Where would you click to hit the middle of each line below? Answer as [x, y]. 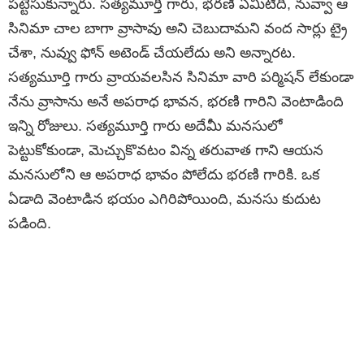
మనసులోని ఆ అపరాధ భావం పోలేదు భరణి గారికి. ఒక [164, 175]
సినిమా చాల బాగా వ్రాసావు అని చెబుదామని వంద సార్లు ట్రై [178, 29]
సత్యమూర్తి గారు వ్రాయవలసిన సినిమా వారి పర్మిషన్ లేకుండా [181, 78]
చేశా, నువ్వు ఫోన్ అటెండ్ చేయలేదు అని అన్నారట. [152, 53]
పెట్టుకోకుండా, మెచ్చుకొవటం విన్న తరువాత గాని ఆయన [166, 151]
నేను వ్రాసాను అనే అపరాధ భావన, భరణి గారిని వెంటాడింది [176, 102]
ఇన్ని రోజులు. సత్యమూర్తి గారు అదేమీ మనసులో [145, 126]
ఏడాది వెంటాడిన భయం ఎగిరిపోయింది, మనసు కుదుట [165, 199]
